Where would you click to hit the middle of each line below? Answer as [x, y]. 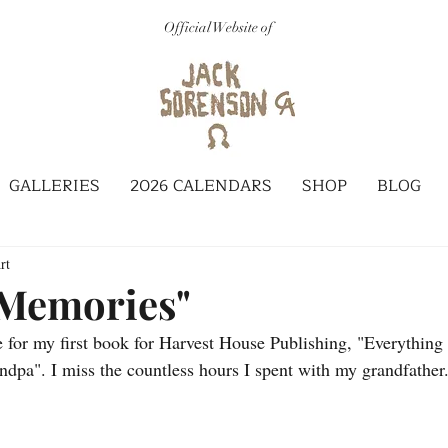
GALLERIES [54, 186]
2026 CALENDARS [201, 186]
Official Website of [218, 27]
